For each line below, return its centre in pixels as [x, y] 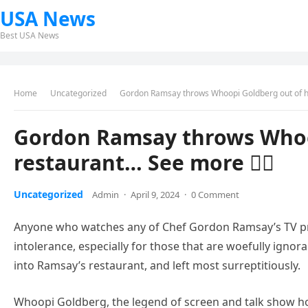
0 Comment [215, 195]
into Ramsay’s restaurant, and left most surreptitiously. [157, 265]
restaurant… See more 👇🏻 [144, 163]
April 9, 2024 [155, 195]
